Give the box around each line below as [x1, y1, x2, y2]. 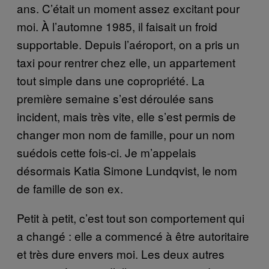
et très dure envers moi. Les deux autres [17, 245, 225, 262]
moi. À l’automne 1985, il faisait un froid [17, 17, 217, 34]
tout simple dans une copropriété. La [17, 71, 205, 88]
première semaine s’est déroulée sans [17, 89, 214, 106]
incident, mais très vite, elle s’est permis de [17, 107, 236, 124]
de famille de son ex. [17, 180, 126, 196]
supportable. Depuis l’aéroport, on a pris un [17, 35, 240, 52]
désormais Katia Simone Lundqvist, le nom [17, 162, 237, 178]
